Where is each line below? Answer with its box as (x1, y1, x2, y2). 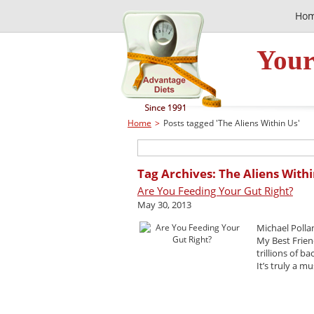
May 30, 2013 (137, 198, 191, 211)
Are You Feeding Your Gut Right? (137, 184, 293, 198)
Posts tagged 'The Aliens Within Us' (163, 117, 300, 129)
